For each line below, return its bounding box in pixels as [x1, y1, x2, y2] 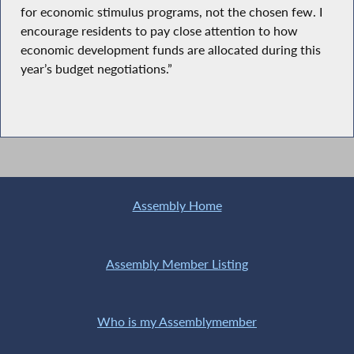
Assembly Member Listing [106, 255, 248, 272]
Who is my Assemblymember [97, 314, 257, 330]
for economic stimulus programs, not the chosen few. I [20, 4, 322, 21]
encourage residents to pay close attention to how [20, 23, 298, 40]
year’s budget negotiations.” [20, 61, 172, 77]
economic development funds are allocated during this [20, 42, 321, 58]
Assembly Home [132, 198, 222, 214]
